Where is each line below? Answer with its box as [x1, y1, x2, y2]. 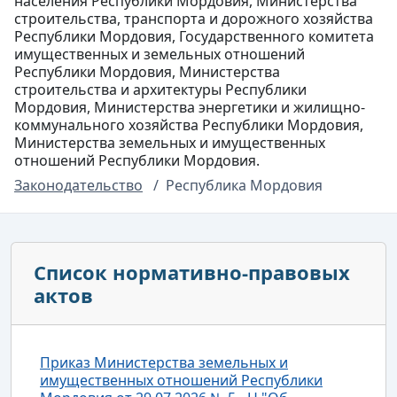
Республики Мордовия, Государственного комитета [14, 26, 374, 46]
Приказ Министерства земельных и [40, 352, 288, 372]
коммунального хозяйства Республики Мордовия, [14, 114, 363, 135]
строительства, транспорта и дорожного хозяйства [14, 8, 373, 28]
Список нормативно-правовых [34, 258, 350, 285]
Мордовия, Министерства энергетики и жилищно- [14, 97, 365, 117]
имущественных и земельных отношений [14, 43, 305, 64]
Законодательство [14, 175, 143, 195]
